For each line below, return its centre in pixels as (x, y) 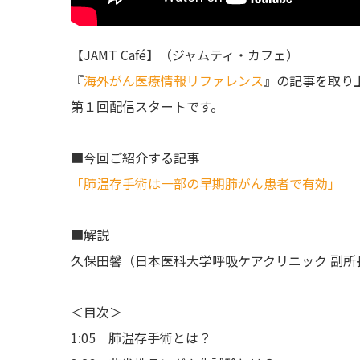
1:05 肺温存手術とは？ (141, 337)
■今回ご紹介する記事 (135, 157)
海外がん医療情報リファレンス (174, 80)
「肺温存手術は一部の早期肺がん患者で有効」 (206, 183)
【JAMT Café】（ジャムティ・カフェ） (191, 54)
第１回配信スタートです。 (147, 106)
